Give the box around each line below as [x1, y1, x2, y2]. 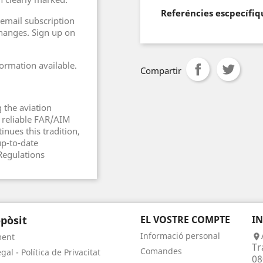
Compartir [140, 65, 181, 76]
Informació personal [140, 230, 220, 241]
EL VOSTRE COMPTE [140, 213, 230, 226]
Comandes [140, 245, 182, 257]
